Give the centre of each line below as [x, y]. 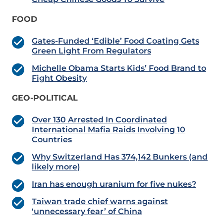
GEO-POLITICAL [45, 98]
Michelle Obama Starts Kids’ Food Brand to [119, 68]
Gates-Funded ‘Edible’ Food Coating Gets [115, 41]
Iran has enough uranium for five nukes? [114, 184]
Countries [52, 140]
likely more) [56, 167]
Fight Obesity [59, 78]
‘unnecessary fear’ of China [87, 212]
